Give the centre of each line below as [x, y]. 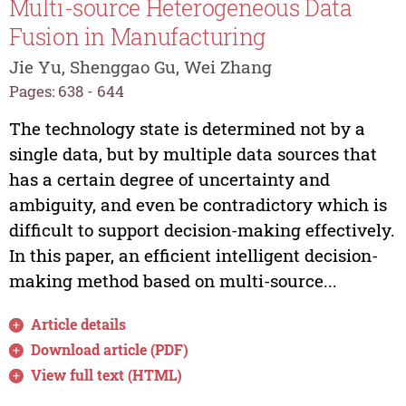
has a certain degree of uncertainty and [169, 179]
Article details [79, 324]
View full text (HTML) [107, 374]
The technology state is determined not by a [187, 128]
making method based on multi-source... [173, 280]
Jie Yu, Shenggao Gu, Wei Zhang [140, 67]
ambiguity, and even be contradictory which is [198, 204]
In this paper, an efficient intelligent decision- [193, 255]
